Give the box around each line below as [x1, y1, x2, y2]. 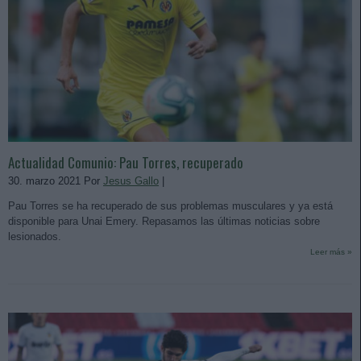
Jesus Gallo [103, 174, 159, 187]
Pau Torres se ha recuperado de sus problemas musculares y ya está [8, 199, 333, 212]
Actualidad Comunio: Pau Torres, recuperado [8, 151, 243, 172]
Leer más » [310, 247, 352, 256]
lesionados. [8, 230, 64, 243]
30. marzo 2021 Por [8, 174, 103, 187]
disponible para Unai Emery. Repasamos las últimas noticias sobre [8, 214, 320, 227]
